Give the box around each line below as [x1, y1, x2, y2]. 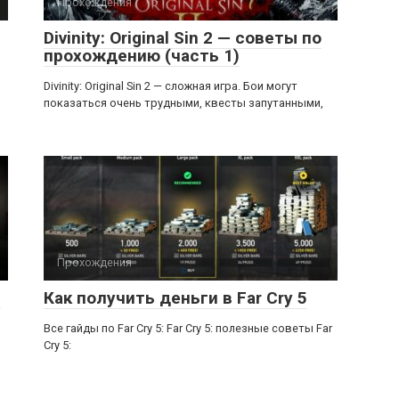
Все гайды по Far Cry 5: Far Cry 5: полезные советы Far [44, 322, 332, 335]
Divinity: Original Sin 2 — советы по [44, 28, 322, 48]
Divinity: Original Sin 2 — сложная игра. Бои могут [44, 79, 297, 93]
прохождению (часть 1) [44, 45, 240, 66]
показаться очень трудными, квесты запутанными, [44, 96, 323, 110]
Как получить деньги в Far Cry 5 [44, 288, 307, 308]
